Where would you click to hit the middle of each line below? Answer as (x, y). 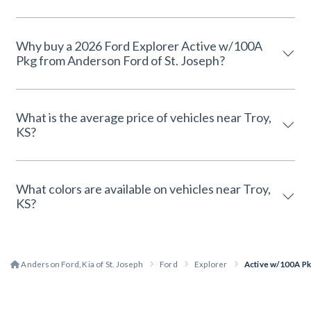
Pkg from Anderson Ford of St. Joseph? (132, 60)
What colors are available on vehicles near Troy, (143, 188)
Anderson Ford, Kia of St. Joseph (81, 264)
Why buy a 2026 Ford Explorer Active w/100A (139, 45)
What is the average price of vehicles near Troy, (144, 117)
